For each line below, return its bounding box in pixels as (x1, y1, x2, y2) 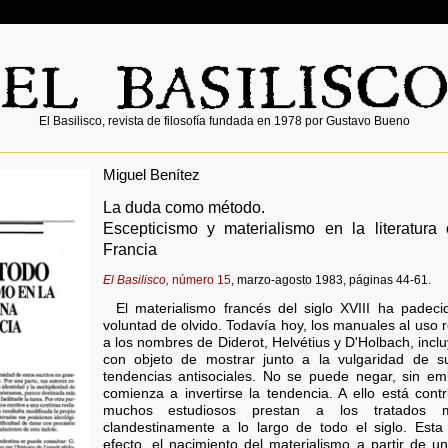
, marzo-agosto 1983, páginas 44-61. (230, 272, 431, 287)
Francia (102, 239, 157, 258)
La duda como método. (102, 197, 265, 216)
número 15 (168, 272, 231, 287)
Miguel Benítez (102, 165, 200, 183)
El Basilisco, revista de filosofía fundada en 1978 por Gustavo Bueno (38, 114, 410, 129)
